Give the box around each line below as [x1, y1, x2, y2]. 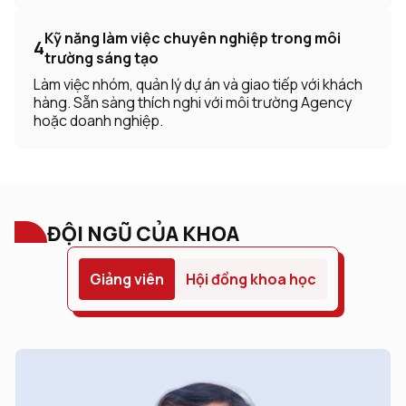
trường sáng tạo [44, 48, 159, 69]
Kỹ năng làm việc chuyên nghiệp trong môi [44, 28, 341, 49]
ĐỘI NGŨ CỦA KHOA [47, 220, 239, 248]
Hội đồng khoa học [186, 269, 316, 290]
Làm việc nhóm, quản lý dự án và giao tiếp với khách [34, 74, 362, 95]
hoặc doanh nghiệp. [34, 111, 163, 131]
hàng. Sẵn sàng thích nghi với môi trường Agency [34, 92, 352, 113]
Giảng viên [90, 269, 164, 290]
